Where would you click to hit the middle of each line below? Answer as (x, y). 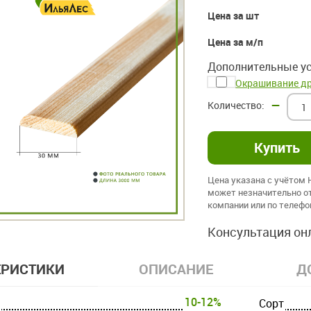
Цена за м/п (236, 42)
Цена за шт (234, 16)
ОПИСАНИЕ (176, 269)
